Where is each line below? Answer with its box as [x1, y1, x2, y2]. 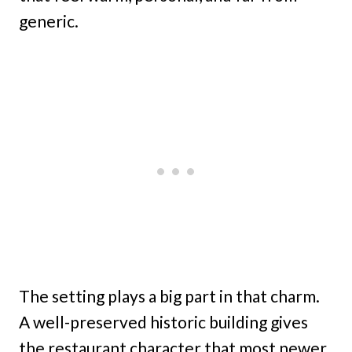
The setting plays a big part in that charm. [19, 286, 320, 306]
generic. [19, 11, 79, 31]
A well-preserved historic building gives [19, 312, 308, 332]
